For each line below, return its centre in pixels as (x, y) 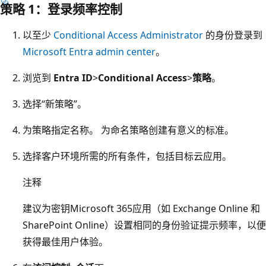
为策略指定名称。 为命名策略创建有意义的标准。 (128, 130)
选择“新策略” (50, 104)
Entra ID (73, 77)
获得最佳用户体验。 (65, 241)
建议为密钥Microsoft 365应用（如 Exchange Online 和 (141, 208)
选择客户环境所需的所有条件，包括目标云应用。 (127, 156)
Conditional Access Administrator (128, 35)
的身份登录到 (233, 35)
